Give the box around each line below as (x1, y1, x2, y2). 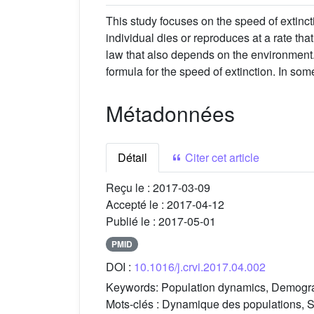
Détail (118, 149, 147, 166)
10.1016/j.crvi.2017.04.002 (134, 258, 266, 275)
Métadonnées (106, 98, 235, 129)
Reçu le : (106, 179, 153, 196)
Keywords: (106, 278, 161, 295)
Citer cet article (182, 149, 259, 166)
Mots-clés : (106, 295, 162, 312)
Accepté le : (106, 196, 167, 213)
